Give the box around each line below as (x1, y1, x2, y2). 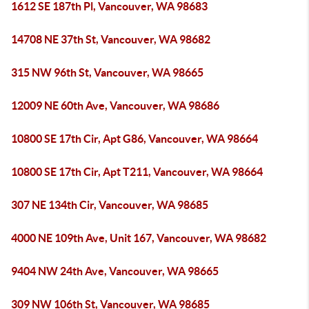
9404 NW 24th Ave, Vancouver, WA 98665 (11, 265, 219, 277)
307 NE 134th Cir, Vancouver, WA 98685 (11, 199, 208, 211)
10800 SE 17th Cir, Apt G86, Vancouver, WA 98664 (11, 132, 258, 145)
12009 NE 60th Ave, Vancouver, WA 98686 (11, 99, 219, 112)
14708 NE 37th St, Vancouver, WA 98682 (11, 33, 210, 46)
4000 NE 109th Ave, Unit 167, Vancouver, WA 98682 (11, 232, 266, 244)
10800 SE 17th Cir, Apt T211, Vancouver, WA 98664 (11, 166, 263, 178)
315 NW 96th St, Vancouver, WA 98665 (11, 66, 203, 79)
